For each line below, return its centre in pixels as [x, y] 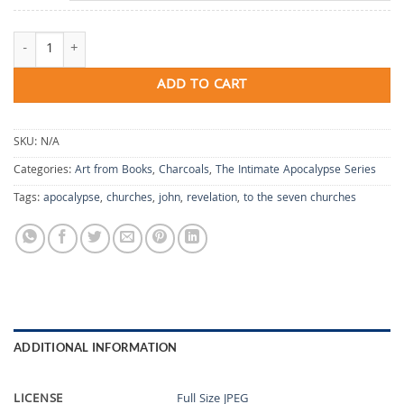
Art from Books [114, 170]
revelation [212, 198]
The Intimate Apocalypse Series [296, 170]
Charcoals [184, 170]
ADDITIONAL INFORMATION [96, 347]
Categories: [44, 170]
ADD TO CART [202, 85]
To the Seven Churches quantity [100, 41]
